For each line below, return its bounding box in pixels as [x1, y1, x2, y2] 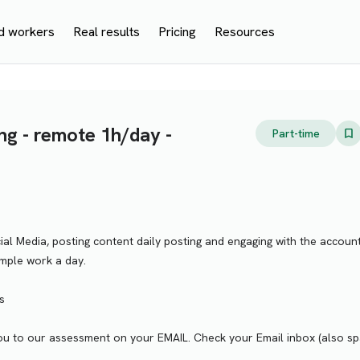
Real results [72, 22, 140, 40]
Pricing [158, 22, 197, 40]
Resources [215, 22, 276, 40]
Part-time [272, 126, 320, 141]
